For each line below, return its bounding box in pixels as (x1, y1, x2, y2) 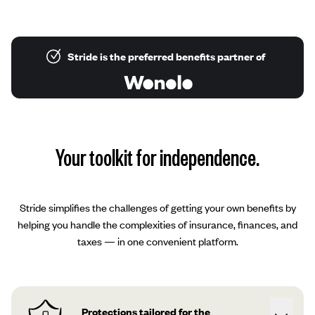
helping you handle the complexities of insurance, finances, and (18, 217, 297, 231)
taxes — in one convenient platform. (77, 234, 238, 248)
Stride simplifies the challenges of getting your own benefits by (19, 200, 296, 214)
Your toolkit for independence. (56, 143, 259, 171)
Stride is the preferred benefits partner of (67, 49, 265, 63)
